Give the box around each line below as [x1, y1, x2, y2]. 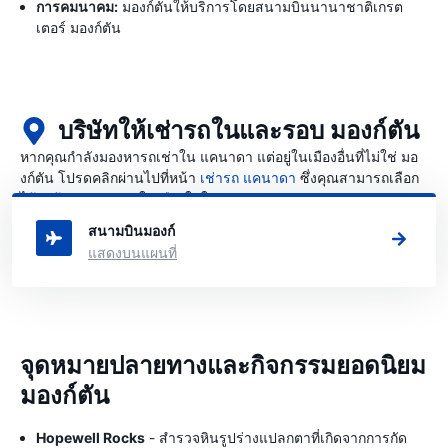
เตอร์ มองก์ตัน [36, 18, 121, 36]
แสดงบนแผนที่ [88, 243, 177, 261]
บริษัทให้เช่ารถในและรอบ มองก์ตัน [58, 115, 419, 146]
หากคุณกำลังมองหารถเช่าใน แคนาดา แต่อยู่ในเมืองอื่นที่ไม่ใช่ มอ [20, 147, 418, 165]
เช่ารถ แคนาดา [200, 168, 296, 186]
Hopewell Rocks [36, 428, 145, 446]
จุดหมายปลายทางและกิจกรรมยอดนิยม [20, 350, 426, 381]
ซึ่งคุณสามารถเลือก [296, 168, 419, 186]
